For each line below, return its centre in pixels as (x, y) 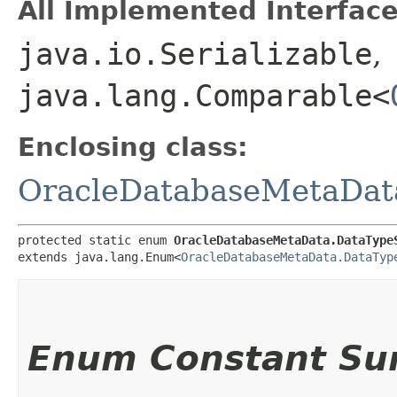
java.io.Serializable (195, 54)
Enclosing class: (133, 147)
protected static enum (96, 240)
